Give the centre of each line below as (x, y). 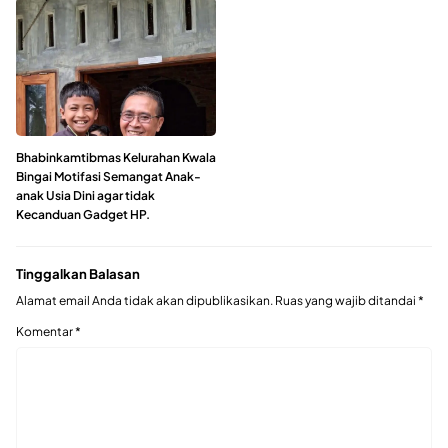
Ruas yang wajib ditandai (346, 301)
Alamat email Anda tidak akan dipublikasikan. (144, 301)
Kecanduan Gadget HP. (83, 215)
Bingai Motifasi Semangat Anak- (108, 177)
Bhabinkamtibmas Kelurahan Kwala (116, 158)
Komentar (45, 332)
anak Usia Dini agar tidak (85, 196)
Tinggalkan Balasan (78, 274)
